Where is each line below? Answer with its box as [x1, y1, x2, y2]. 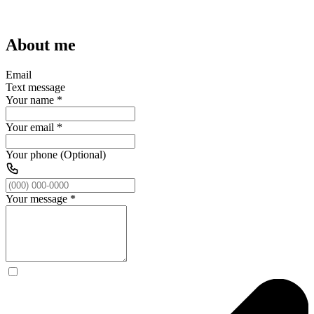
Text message [6, 81, 65, 93]
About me [6, 35, 76, 54]
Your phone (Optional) [6, 148, 106, 161]
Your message [6, 192, 67, 205]
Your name [6, 93, 54, 106]
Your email [6, 121, 54, 133]
